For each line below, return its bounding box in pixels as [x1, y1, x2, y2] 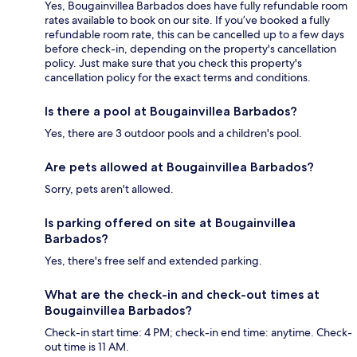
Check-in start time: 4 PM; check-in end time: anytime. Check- [45, 324, 352, 339]
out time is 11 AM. [45, 339, 129, 354]
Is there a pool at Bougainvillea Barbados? [45, 103, 297, 119]
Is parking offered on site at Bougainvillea [45, 214, 296, 230]
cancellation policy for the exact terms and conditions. [45, 69, 311, 84]
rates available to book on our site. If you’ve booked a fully [45, 12, 330, 27]
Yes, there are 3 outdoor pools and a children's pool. [45, 125, 302, 140]
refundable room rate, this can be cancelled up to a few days [45, 26, 344, 41]
